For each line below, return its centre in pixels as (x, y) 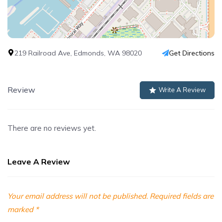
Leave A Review (39, 161)
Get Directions (192, 53)
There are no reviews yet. (52, 128)
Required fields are (181, 196)
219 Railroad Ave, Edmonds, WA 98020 (78, 53)
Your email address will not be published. (78, 196)
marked (21, 209)
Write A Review (182, 90)
